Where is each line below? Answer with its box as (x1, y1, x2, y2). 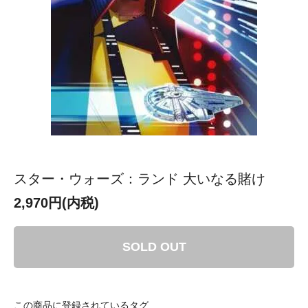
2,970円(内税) (14, 195, 99, 210)
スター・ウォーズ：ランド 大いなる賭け (14, 170, 265, 186)
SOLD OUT (122, 239, 186, 254)
